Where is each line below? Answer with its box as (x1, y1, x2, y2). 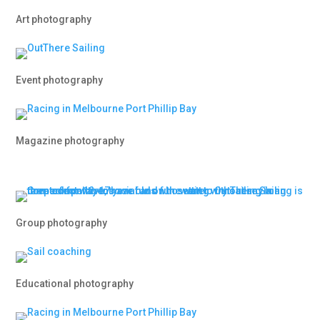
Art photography (16, 14, 92, 25)
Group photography (16, 217, 108, 229)
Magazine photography (16, 135, 125, 146)
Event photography (16, 74, 104, 86)
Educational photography (16, 278, 134, 289)
